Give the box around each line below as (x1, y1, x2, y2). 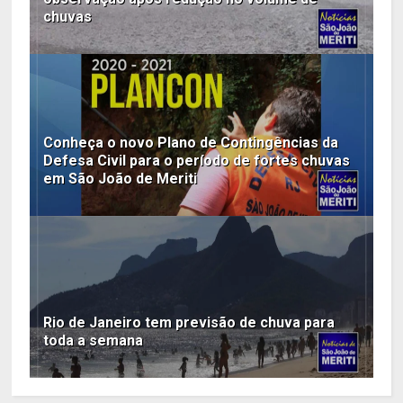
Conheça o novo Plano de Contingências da (43, 134, 339, 152)
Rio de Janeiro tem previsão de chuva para (43, 314, 336, 332)
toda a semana (43, 332, 144, 350)
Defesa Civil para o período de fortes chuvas (43, 152, 351, 170)
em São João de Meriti (43, 170, 198, 188)
